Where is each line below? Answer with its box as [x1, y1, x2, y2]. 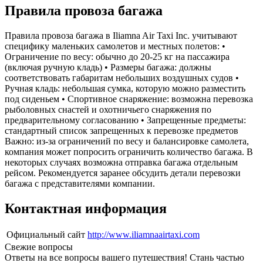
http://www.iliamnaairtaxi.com [87, 230, 200, 240]
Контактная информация [5, 200, 167, 216]
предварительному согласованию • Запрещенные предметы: [5, 114, 246, 125]
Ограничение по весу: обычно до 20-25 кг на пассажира [5, 51, 230, 62]
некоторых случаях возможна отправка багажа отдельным [5, 157, 238, 167]
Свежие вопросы [5, 242, 73, 252]
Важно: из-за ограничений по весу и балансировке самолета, [5, 136, 249, 146]
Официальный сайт [6, 230, 85, 240]
